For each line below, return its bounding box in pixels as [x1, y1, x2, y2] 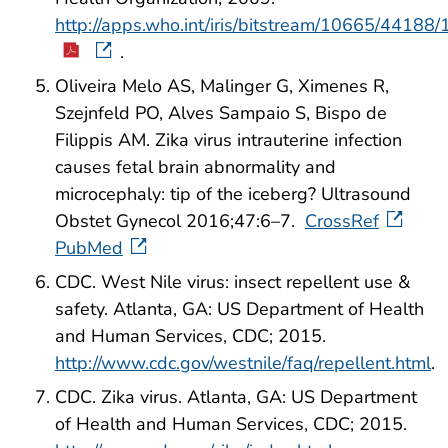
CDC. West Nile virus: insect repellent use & [55, 269, 410, 294]
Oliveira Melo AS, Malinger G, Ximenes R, [55, 73, 389, 98]
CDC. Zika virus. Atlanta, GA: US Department [55, 384, 417, 409]
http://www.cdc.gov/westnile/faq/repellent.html [55, 350, 431, 375]
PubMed [55, 235, 123, 260]
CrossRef [305, 208, 379, 233]
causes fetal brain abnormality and [55, 154, 336, 179]
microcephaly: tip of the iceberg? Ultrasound [55, 181, 411, 206]
